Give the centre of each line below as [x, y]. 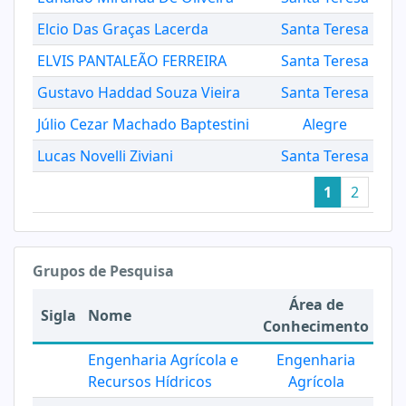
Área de [316, 304]
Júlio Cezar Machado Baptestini [143, 124]
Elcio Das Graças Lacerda [123, 29]
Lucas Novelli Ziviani [105, 156]
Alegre [324, 124]
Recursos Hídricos [150, 382]
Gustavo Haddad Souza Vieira [139, 92]
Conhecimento [316, 326]
